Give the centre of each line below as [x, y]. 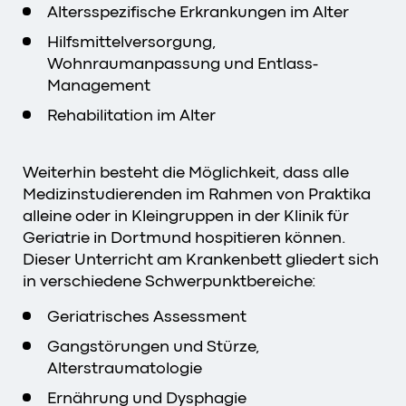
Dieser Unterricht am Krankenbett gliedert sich [201, 259]
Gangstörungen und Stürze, [153, 346]
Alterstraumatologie [125, 367]
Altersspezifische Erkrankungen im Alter [198, 11]
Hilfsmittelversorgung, [131, 41]
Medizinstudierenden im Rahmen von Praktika [197, 193]
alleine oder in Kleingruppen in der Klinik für [186, 215]
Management [99, 85]
